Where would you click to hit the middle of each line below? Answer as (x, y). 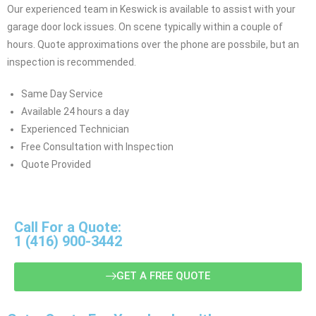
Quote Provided (56, 164)
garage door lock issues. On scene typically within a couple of (145, 26)
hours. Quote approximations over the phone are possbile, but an (153, 44)
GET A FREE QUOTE (163, 275)
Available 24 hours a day (75, 111)
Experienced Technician (75, 129)
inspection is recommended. (72, 62)
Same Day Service (62, 93)
